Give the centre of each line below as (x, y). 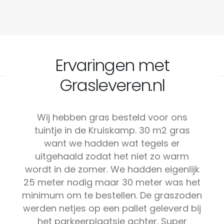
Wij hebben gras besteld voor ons (112, 117)
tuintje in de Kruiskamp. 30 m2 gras (112, 130)
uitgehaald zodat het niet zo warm (112, 156)
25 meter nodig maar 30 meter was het (112, 182)
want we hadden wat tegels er (112, 143)
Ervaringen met (112, 65)
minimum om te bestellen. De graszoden (112, 195)
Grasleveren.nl (112, 85)
